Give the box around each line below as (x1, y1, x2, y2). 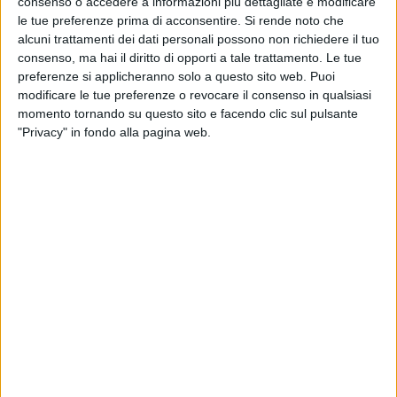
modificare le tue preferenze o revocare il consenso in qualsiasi (18, 88, 371, 103)
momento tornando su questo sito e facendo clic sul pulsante (18, 106, 358, 121)
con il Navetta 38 (9, 248, 149, 274)
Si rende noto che (245, 13, 344, 28)
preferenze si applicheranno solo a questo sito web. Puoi (18, 69, 335, 84)
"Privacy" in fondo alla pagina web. (18, 125, 211, 140)
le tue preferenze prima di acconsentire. (18, 13, 241, 28)
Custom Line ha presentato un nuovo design (9, 227, 373, 253)
